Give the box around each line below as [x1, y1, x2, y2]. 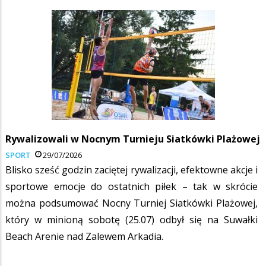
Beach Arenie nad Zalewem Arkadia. [5, 229, 166, 243]
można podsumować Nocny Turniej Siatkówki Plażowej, [5, 196, 258, 210]
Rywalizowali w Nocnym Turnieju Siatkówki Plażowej [5, 132, 260, 145]
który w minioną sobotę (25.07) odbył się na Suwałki [5, 213, 258, 226]
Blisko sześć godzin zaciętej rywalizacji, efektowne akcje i [5, 163, 258, 176]
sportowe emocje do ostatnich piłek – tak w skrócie [5, 179, 258, 193]
